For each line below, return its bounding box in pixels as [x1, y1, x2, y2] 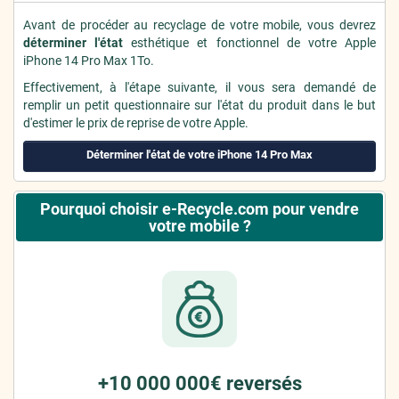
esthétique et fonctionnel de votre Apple [123, 36, 377, 50]
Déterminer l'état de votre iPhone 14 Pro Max [86, 148, 313, 161]
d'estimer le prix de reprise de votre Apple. [23, 116, 248, 130]
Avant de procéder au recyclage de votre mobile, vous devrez [23, 18, 376, 32]
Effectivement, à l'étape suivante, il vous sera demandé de [23, 80, 376, 94]
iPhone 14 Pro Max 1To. [23, 53, 154, 68]
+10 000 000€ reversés [97, 372, 302, 395]
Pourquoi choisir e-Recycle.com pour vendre [40, 199, 359, 218]
